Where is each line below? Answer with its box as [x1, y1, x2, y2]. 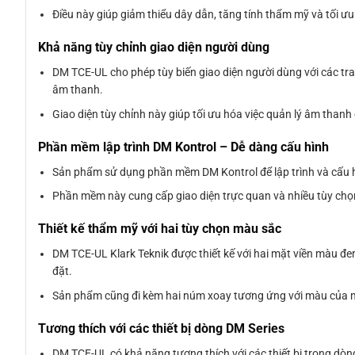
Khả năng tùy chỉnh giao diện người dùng [38, 40, 269, 55]
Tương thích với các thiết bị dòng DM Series [38, 320, 284, 336]
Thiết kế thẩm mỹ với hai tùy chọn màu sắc [38, 221, 281, 237]
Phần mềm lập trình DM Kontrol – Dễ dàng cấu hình [38, 139, 329, 155]
